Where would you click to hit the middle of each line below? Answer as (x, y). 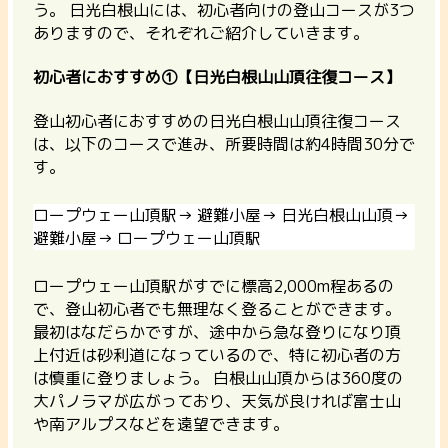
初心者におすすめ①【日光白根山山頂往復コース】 (217, 77)
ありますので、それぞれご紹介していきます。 (201, 32)
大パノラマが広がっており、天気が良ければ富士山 (217, 401)
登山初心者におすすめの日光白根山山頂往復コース (217, 121)
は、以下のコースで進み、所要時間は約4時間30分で (224, 144)
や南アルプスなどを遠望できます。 (161, 424)
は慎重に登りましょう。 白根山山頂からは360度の (218, 378)
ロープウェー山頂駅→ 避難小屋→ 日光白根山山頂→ (221, 215)
